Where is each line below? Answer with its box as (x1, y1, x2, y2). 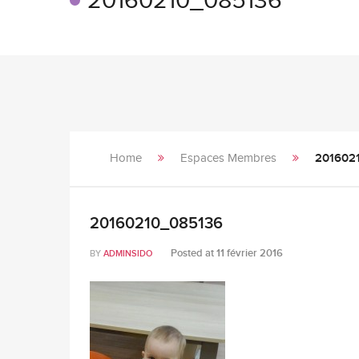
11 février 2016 (216, 247, 283, 260)
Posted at (171, 247, 216, 260)
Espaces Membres (180, 151, 276, 165)
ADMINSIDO (103, 248, 152, 259)
